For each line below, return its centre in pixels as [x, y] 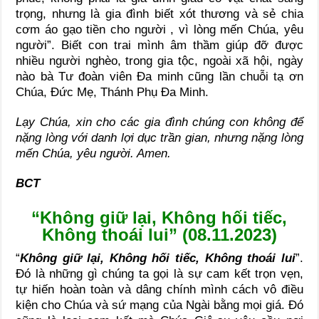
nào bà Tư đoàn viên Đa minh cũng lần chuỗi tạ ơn [159, 76]
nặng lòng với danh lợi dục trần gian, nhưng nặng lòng [159, 137]
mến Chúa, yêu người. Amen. [94, 153]
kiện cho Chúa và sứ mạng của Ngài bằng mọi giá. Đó [159, 305]
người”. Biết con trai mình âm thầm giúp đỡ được [159, 45]
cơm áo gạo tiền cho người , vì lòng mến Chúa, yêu [159, 29]
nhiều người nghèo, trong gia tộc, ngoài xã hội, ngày [159, 61]
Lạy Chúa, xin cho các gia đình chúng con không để [159, 122]
